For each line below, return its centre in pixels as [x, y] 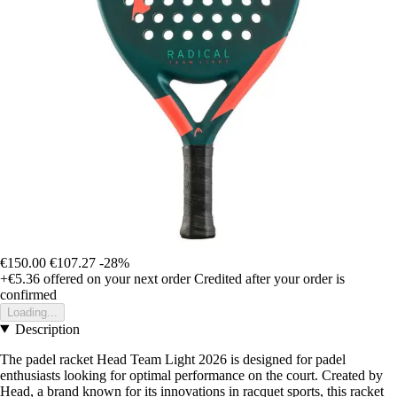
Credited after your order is [269, 278]
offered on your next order [115, 278]
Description [47, 329]
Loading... [32, 312]
